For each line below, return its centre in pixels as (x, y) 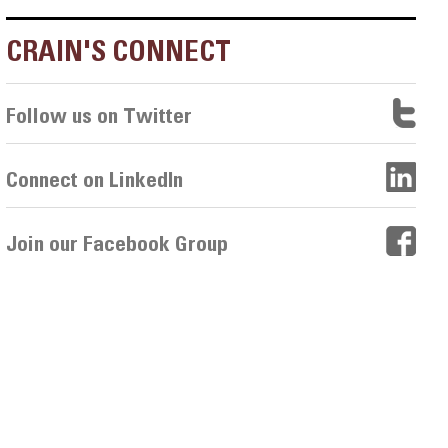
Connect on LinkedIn (95, 178)
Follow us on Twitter (99, 115)
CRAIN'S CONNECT (119, 51)
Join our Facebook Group (117, 242)
